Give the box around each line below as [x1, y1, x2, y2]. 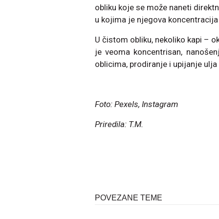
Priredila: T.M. [95, 119, 143, 129]
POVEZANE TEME [95, 193, 162, 202]
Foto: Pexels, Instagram [95, 99, 178, 109]
